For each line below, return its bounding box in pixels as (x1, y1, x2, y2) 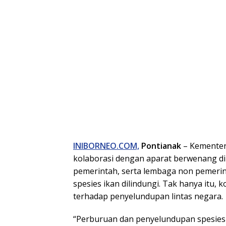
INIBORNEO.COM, (73, 140, 139, 152)
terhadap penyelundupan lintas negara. (73, 191, 223, 202)
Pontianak (139, 140, 183, 152)
